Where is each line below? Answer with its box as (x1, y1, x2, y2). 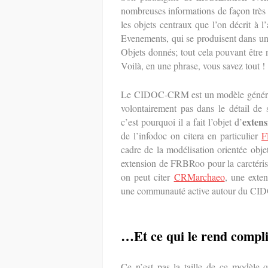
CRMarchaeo (173, 170, 225, 183)
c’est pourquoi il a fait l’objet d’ (121, 115, 242, 128)
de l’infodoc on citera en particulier (121, 129, 261, 142)
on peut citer (121, 170, 174, 183)
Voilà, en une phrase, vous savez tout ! (121, 59, 265, 72)
